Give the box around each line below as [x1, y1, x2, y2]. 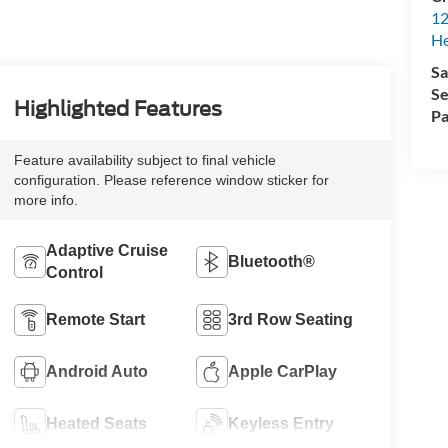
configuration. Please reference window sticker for [13, 172, 329, 188]
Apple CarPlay [228, 362, 338, 380]
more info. [13, 192, 78, 208]
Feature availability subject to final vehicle [13, 152, 276, 168]
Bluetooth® [228, 252, 316, 270]
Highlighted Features [13, 97, 222, 122]
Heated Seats [45, 414, 147, 432]
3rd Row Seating [228, 310, 354, 328]
